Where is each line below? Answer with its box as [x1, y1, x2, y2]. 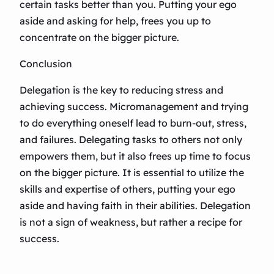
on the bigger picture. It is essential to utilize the [20, 166, 244, 179]
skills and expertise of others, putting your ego [20, 183, 235, 196]
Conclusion [20, 57, 72, 70]
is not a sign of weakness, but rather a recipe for [20, 216, 242, 229]
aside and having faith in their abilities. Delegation [20, 199, 251, 212]
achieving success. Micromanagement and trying [20, 100, 248, 113]
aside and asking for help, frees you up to [20, 15, 211, 28]
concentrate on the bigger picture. [20, 31, 179, 44]
